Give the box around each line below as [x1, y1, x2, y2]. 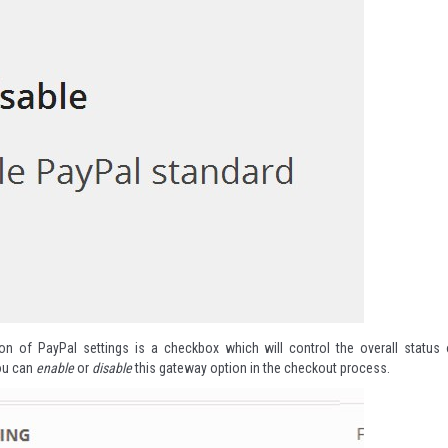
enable [36, 360, 74, 376]
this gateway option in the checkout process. [132, 360, 393, 376]
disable [92, 360, 132, 376]
